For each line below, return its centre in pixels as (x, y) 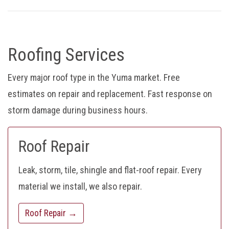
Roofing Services (66, 55)
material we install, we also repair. (80, 187)
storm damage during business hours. (78, 110)
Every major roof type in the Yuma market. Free (94, 78)
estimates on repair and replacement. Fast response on (110, 94)
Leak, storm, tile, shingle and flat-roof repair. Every (110, 170)
